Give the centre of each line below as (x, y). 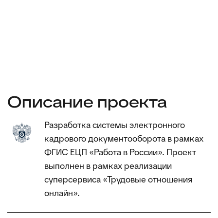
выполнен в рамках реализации (108, 166)
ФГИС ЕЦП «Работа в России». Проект (120, 152)
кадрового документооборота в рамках (124, 138)
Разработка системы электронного (115, 125)
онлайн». (62, 193)
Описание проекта (87, 102)
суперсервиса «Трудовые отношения (118, 179)
